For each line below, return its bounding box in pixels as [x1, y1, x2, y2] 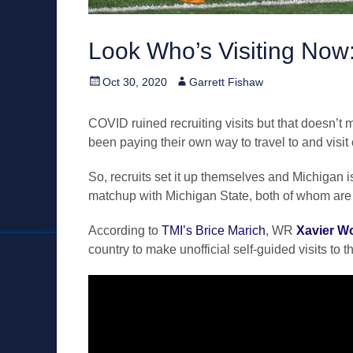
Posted [87, 75, 122, 87]
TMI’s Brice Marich [162, 224, 266, 237]
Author [174, 75, 207, 87]
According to [88, 224, 162, 237]
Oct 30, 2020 [102, 76, 167, 88]
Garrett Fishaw [189, 76, 263, 88]
